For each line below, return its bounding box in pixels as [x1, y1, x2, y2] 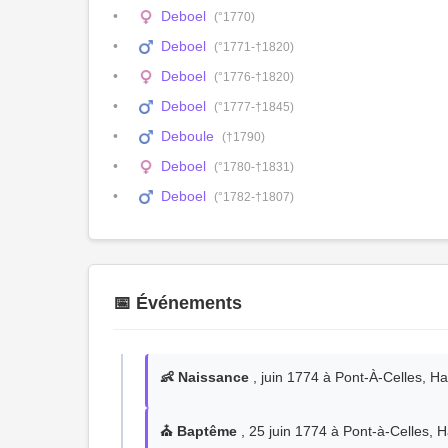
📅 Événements [113, 293, 242, 313]
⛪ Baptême [160, 423, 237, 439]
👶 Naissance [160, 369, 249, 385]
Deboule [161, 128, 215, 144]
